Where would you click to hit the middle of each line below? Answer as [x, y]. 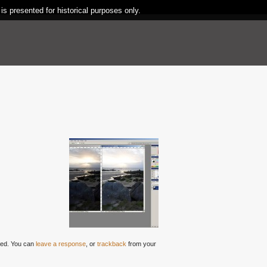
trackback [112, 244]
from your [141, 244]
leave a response [61, 244]
